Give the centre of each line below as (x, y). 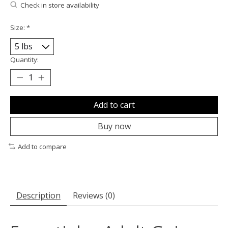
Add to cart (114, 105)
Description (38, 196)
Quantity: (24, 59)
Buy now (114, 126)
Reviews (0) (94, 196)
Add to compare (42, 146)
